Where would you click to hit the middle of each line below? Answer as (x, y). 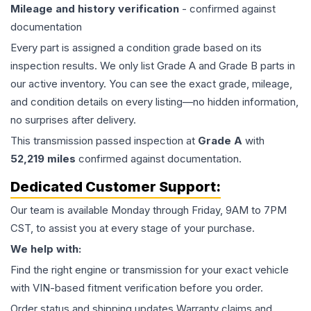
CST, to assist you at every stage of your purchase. (133, 228)
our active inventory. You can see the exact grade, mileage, (151, 84)
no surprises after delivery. (73, 120)
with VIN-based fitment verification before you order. (137, 288)
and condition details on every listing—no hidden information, (154, 102)
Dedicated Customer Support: (116, 187)
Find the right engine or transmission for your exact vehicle (150, 270)
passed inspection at (145, 141)
